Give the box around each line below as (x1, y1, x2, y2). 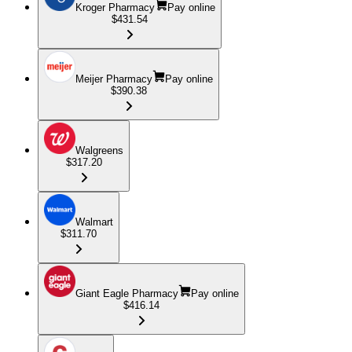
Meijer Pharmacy (75, 72, 152, 85)
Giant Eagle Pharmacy (75, 287, 178, 299)
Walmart (75, 215, 113, 228)
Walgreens (75, 144, 123, 156)
